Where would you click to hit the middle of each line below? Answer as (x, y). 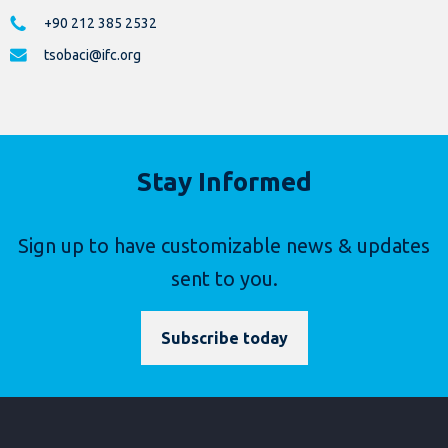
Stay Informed (224, 181)
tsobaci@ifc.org (92, 54)
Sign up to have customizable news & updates (224, 245)
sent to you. (224, 278)
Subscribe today (224, 337)
